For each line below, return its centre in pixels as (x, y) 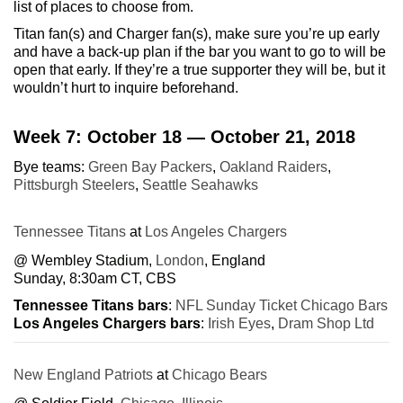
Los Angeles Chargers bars (107, 323)
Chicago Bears (219, 374)
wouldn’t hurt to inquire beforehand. (126, 87)
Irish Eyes (239, 323)
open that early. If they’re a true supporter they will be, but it (199, 69)
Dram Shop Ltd (326, 323)
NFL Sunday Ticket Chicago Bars (282, 305)
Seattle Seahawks (200, 184)
